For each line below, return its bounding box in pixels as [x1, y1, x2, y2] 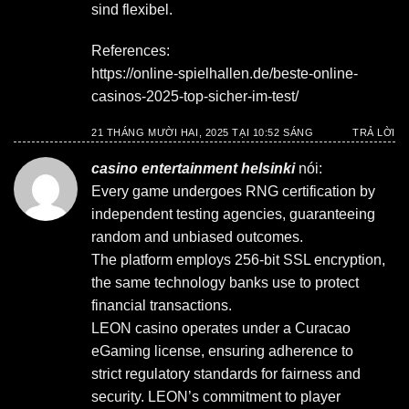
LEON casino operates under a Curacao [91, 320, 351, 337]
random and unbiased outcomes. [91, 229, 303, 246]
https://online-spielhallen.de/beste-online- [91, 66, 358, 82]
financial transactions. [91, 298, 232, 314]
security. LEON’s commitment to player [91, 389, 341, 405]
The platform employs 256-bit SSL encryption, [91, 252, 385, 268]
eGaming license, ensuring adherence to [91, 343, 353, 360]
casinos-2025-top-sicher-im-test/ [91, 89, 299, 105]
